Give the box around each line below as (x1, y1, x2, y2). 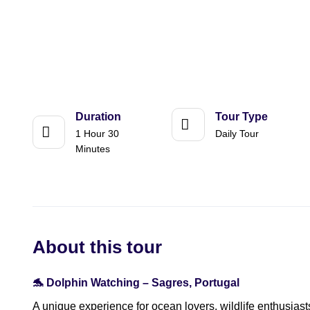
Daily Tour (215, 128, 259, 139)
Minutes (75, 143, 111, 154)
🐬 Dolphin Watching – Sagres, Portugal (33, 277, 239, 289)
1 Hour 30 (75, 128, 120, 139)
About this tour (33, 237, 162, 257)
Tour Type (215, 111, 268, 122)
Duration (75, 111, 122, 122)
